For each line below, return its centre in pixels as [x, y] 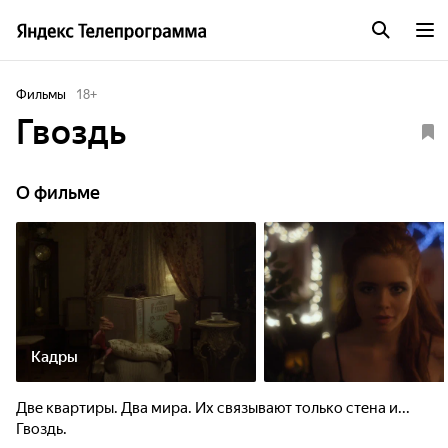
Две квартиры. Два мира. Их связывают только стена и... [213, 408]
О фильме [58, 192]
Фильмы [41, 94]
